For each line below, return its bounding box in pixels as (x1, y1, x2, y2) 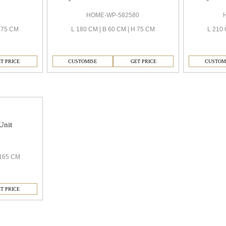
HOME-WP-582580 (86, 12, 140, 19)
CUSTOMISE (68, 59, 97, 65)
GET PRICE (130, 59, 156, 65)
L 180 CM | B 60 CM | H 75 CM (71, 26, 155, 33)
